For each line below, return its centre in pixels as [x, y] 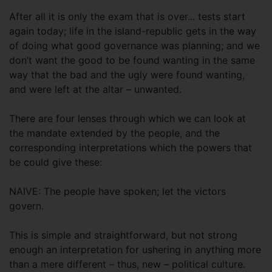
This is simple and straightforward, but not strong [123, 235]
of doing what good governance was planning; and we [134, 46]
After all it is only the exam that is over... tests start [127, 16]
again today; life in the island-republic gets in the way [133, 31]
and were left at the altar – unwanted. [95, 89]
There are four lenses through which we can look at [127, 118]
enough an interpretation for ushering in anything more [135, 250]
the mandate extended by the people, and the [114, 133]
